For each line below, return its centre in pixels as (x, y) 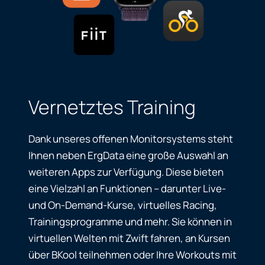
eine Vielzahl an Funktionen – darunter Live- (127, 188)
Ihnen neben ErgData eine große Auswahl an (128, 155)
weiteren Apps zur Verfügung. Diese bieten (126, 172)
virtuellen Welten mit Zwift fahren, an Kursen (129, 238)
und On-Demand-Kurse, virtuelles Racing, (123, 205)
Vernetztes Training (112, 107)
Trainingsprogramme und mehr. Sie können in (130, 222)
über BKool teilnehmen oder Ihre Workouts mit (132, 255)
